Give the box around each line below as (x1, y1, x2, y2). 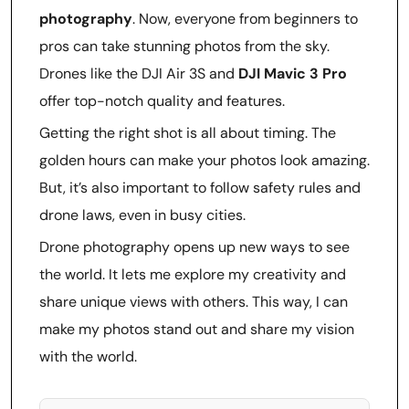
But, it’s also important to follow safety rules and (39, 177, 361, 197)
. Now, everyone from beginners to (132, 8, 358, 28)
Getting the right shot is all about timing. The (39, 122, 336, 142)
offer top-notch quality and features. (39, 90, 285, 110)
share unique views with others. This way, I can (39, 291, 348, 311)
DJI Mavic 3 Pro (238, 63, 347, 83)
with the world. (39, 346, 137, 366)
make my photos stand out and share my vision (39, 319, 354, 339)
